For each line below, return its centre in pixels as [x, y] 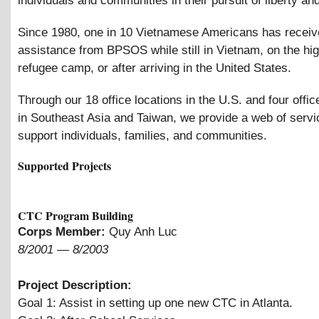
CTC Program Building [75, 215]
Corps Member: [63, 231]
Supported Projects [64, 165]
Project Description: [75, 285]
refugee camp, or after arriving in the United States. [155, 68]
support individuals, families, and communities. [142, 136]
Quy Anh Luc [143, 231]
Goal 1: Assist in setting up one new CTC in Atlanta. [155, 303]
